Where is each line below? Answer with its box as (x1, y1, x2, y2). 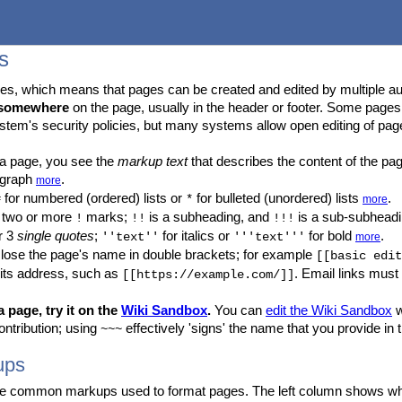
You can (211, 302, 266, 318)
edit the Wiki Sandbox (266, 302, 392, 318)
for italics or (159, 228, 233, 243)
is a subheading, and (145, 209, 273, 224)
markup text (118, 153, 188, 169)
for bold (305, 228, 355, 243)
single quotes (17, 228, 94, 243)
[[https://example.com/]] (122, 267, 294, 282)
